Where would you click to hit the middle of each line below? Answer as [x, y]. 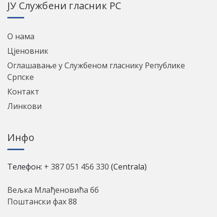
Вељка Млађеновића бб [53, 190]
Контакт [23, 91]
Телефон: [26, 166]
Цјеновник [28, 51]
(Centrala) [128, 166]
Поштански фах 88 [42, 201]
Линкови [24, 106]
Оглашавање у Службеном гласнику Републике [96, 65]
